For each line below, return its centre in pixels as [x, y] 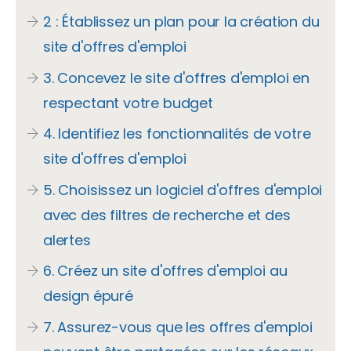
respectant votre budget [128, 103]
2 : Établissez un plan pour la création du [181, 22]
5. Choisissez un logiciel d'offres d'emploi [183, 190]
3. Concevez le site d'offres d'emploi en [176, 78]
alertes [67, 240]
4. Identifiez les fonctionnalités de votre [177, 134]
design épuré [88, 296]
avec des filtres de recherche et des [167, 215]
